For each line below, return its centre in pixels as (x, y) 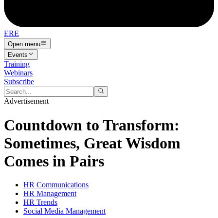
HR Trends (40, 202)
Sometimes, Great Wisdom (92, 143)
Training (17, 64)
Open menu (24, 44)
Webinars (18, 73)
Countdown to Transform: (92, 125)
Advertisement (26, 101)
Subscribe (19, 81)
